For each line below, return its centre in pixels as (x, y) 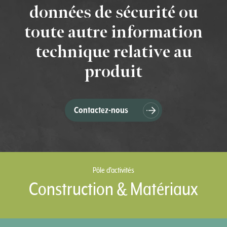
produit (113, 72)
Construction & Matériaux (113, 190)
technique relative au (113, 52)
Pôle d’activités (113, 170)
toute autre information (113, 32)
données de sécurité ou (113, 13)
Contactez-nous (101, 110)
